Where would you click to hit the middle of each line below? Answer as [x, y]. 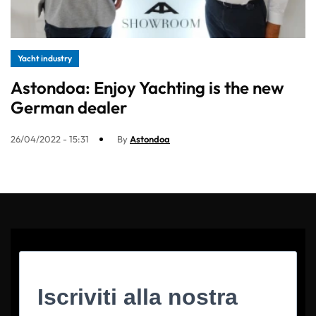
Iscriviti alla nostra [138, 297]
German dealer [69, 108]
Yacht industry [45, 59]
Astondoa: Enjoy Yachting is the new [147, 88]
